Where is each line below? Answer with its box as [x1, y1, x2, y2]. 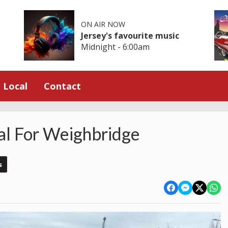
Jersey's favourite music [81, 30, 180, 41]
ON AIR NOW [81, 19, 126, 29]
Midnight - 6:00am [81, 41, 150, 52]
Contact [44, 79, 81, 92]
